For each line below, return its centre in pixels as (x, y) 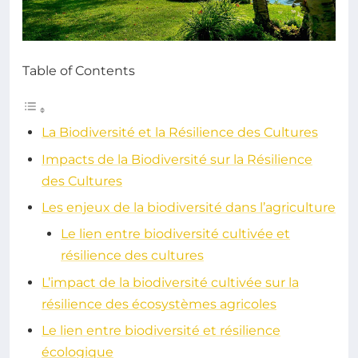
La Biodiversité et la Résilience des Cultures (180, 133)
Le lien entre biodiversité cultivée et (175, 234)
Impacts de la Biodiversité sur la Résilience (177, 159)
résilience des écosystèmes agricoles (159, 304)
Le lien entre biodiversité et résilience (161, 331)
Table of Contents (79, 71)
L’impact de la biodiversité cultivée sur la (170, 282)
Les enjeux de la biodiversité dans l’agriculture (189, 207)
